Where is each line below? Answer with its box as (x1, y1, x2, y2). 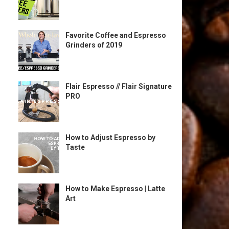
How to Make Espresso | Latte (65, 185, 165, 193)
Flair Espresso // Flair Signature (65, 82, 172, 90)
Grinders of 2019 (65, 41, 122, 49)
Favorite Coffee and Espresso (65, 31, 166, 39)
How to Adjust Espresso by (65, 133, 155, 142)
